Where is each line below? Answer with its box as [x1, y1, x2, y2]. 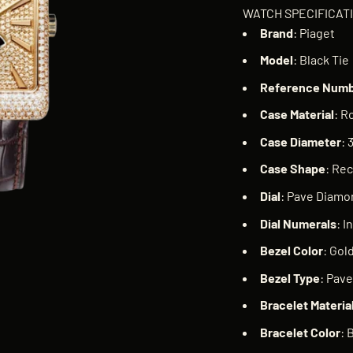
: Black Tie [293, 52, 349, 68]
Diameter [290, 133, 341, 149]
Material [290, 106, 334, 122]
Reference [260, 79, 320, 95]
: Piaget [293, 24, 335, 40]
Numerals [283, 215, 336, 231]
